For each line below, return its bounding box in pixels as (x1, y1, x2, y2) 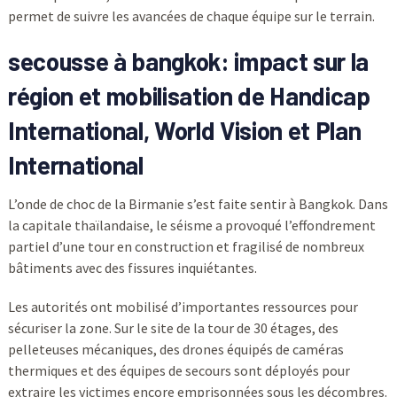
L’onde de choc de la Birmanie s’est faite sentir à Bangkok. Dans (7, 195, 388, 214)
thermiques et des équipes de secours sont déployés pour (7, 362, 350, 380)
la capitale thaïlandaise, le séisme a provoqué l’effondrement (7, 216, 376, 235)
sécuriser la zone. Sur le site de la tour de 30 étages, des (7, 319, 339, 338)
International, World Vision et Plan (7, 115, 362, 146)
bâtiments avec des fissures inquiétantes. (7, 259, 257, 277)
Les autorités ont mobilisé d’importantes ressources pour (7, 298, 358, 316)
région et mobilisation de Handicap (7, 81, 370, 112)
